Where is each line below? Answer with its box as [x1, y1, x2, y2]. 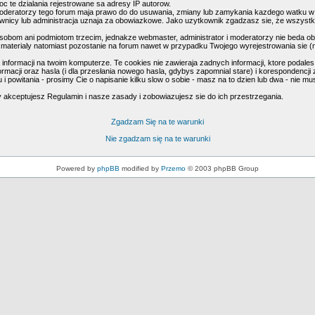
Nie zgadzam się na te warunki [105, 134, 210, 143]
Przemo [161, 165, 186, 172]
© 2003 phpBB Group [186, 165, 259, 172]
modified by [120, 165, 161, 172]
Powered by [56, 165, 97, 172]
